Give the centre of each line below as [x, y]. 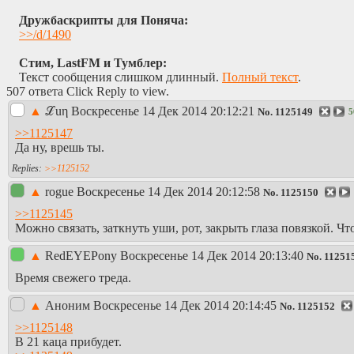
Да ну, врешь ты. [60, 147]
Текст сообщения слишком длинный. [121, 77]
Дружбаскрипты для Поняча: [104, 21]
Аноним [69, 306]
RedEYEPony [83, 256]
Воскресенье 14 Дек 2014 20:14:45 [185, 306]
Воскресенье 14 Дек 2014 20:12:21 [163, 111]
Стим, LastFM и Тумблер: [93, 63]
